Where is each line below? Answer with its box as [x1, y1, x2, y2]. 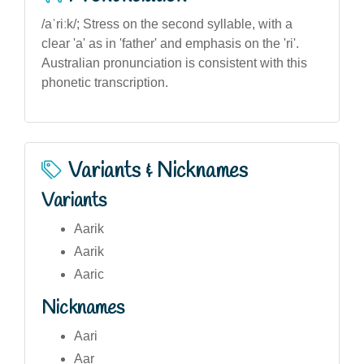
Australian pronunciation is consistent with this [41, 55, 307, 70]
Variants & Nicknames [68, 157, 248, 185]
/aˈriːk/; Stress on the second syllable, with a [41, 16, 292, 31]
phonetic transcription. [41, 75, 168, 89]
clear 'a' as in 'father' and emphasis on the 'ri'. [41, 36, 299, 50]
